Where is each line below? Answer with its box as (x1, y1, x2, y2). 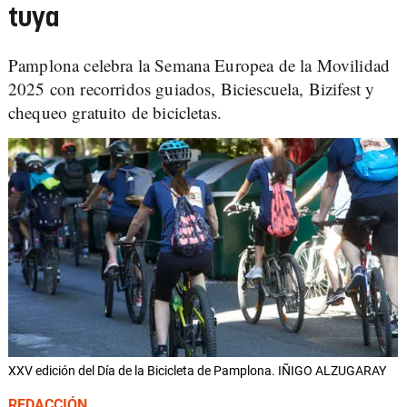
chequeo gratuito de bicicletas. (8, 101, 222, 124)
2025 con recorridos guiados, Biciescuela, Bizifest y (8, 77, 375, 100)
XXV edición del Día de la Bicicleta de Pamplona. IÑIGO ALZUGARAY (8, 363, 386, 379)
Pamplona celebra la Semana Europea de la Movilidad (8, 54, 391, 76)
